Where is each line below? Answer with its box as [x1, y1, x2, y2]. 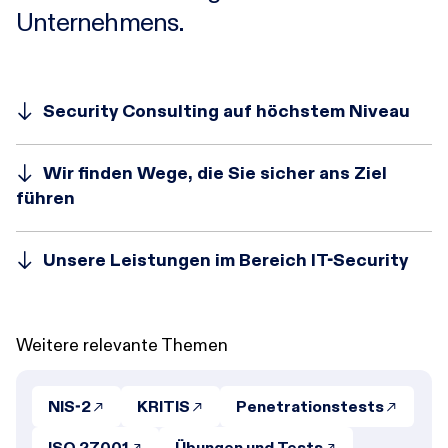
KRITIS [137, 397, 190, 416]
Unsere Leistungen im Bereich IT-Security [43, 249, 408, 271]
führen [16, 187, 75, 209]
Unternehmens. [16, 6, 185, 38]
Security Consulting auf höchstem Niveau [43, 100, 410, 122]
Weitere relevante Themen [16, 334, 228, 356]
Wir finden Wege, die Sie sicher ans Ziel [43, 162, 387, 184]
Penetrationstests [236, 397, 384, 416]
